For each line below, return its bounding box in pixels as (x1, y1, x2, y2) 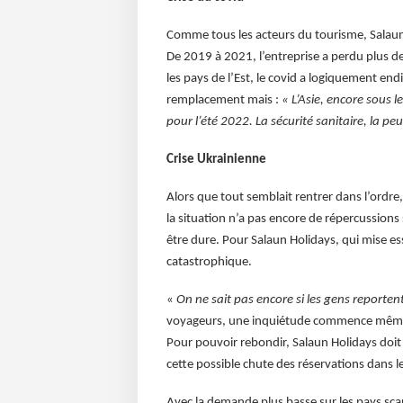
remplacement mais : (166, 94, 282, 108)
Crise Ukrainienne (166, 153, 266, 167)
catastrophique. (166, 255, 252, 269)
